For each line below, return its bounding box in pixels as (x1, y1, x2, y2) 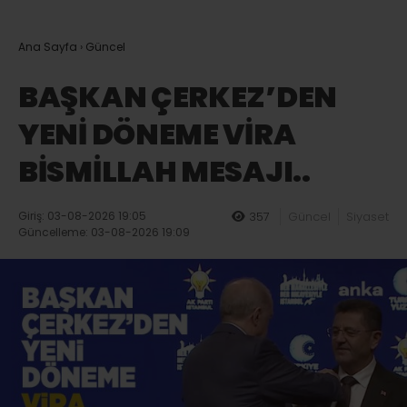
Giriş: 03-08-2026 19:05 (18, 208, 146, 224)
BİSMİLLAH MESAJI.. (18, 151, 311, 193)
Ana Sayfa (18, 39, 77, 55)
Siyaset (346, 208, 389, 226)
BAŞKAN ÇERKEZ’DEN (18, 76, 337, 118)
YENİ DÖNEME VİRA (18, 114, 296, 155)
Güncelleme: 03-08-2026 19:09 (18, 224, 190, 241)
